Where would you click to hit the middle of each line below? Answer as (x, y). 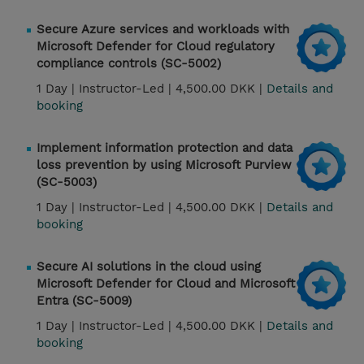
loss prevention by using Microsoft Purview (164, 165)
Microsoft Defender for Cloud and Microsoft (166, 284)
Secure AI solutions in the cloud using (149, 267)
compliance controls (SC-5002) (129, 64)
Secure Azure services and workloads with (163, 30)
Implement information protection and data (165, 148)
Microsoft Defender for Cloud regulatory (156, 47)
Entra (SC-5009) (84, 301)
